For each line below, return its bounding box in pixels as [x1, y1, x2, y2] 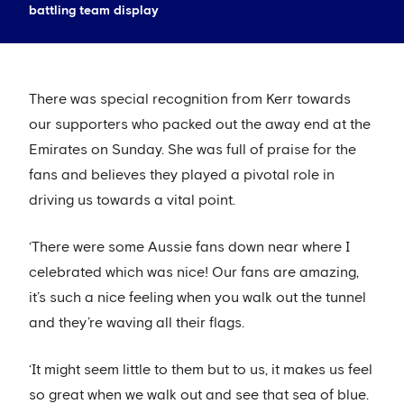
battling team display [29, 5, 159, 18]
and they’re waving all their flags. [29, 316, 244, 331]
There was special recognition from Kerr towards [29, 92, 351, 107]
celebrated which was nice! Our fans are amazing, [29, 265, 359, 280]
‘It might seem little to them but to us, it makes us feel [29, 363, 372, 378]
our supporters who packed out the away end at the [29, 117, 371, 133]
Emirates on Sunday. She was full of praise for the [29, 142, 356, 158]
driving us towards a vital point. [29, 193, 235, 208]
